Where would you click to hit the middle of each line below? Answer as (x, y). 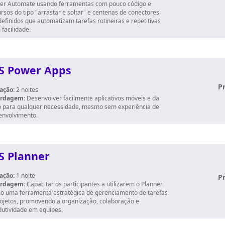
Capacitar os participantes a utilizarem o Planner (95, 184)
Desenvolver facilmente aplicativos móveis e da (93, 98)
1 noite (25, 176)
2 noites (26, 90)
